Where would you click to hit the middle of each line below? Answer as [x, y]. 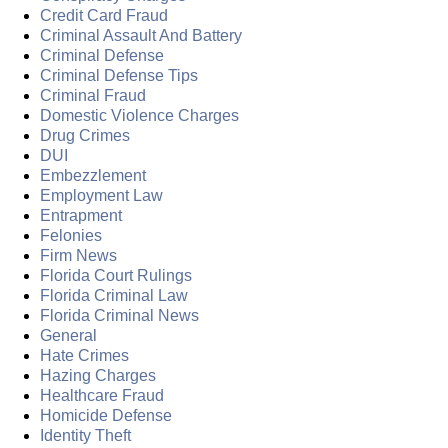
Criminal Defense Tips [119, 75]
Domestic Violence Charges [139, 115]
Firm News [78, 255]
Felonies [71, 235]
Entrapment [81, 215]
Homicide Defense [106, 415]
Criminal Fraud [93, 95]
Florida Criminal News [119, 315]
